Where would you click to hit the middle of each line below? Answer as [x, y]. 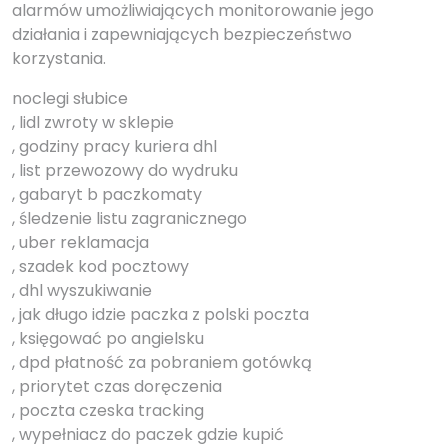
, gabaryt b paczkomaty [107, 194]
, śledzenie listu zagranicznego [129, 218]
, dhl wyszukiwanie [82, 290]
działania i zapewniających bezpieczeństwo [182, 34]
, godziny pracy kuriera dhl [114, 146]
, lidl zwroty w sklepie [93, 122]
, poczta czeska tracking [108, 410]
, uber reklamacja [80, 242]
